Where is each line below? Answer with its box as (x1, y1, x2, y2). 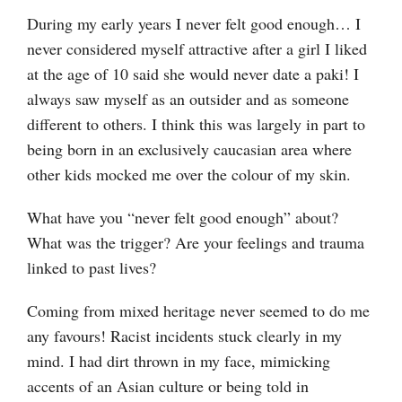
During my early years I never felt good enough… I (27, 12, 361, 34)
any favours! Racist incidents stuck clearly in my (27, 324, 342, 346)
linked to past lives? (27, 256, 156, 278)
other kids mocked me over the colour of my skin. (27, 162, 351, 185)
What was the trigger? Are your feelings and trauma (27, 231, 364, 253)
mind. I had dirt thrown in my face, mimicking (27, 349, 330, 371)
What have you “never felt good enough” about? (27, 205, 338, 228)
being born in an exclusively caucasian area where (27, 137, 352, 160)
